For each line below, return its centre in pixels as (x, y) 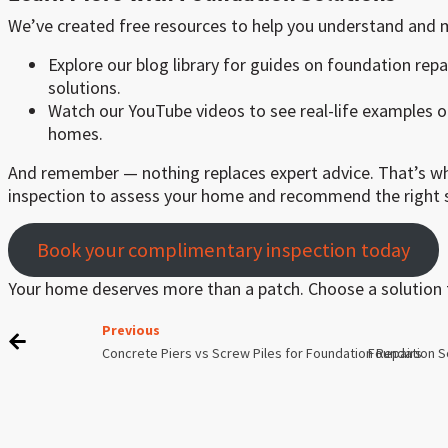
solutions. (84, 88)
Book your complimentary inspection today (223, 249)
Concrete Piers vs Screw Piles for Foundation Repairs (262, 352)
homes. (75, 134)
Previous (131, 329)
